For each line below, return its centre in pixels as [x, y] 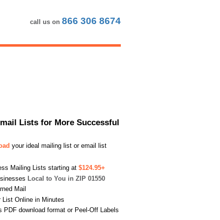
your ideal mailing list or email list [58, 146]
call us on [46, 22]
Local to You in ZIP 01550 [66, 178]
